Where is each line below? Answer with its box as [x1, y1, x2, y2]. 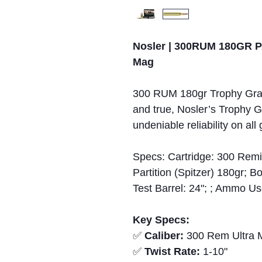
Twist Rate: [144, 246, 200, 258]
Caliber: [144, 230, 184, 242]
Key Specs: [133, 214, 189, 226]
